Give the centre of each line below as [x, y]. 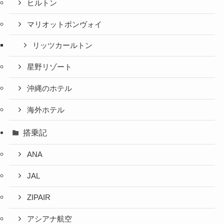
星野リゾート [50, 67]
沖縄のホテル [50, 88]
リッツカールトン [63, 46]
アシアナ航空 [50, 219]
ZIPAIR [39, 197]
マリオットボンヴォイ [65, 24]
